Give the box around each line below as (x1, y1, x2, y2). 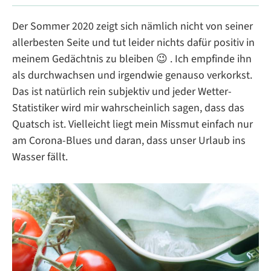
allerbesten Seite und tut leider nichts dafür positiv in (12, 35, 255, 51)
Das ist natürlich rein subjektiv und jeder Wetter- (12, 84, 232, 100)
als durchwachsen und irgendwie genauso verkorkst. (12, 68, 252, 83)
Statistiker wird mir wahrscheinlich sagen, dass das (12, 100, 244, 116)
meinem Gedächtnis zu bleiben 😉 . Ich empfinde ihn (12, 51, 252, 67)
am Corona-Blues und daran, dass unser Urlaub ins (12, 133, 246, 149)
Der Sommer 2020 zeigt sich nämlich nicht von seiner (12, 19, 253, 34)
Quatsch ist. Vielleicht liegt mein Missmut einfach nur (12, 117, 253, 132)
